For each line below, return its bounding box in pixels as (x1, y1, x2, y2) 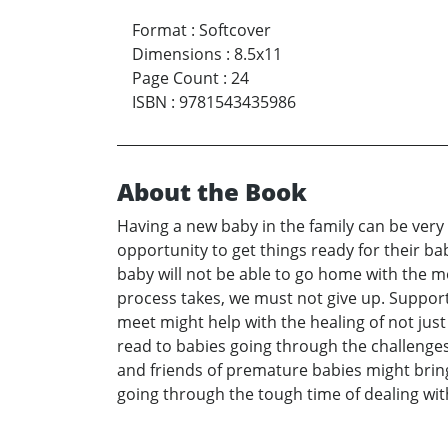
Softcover (199, 18, 271, 41)
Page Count (132, 66, 219, 89)
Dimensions (132, 42, 222, 65)
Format (132, 18, 187, 41)
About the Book (117, 174, 307, 208)
